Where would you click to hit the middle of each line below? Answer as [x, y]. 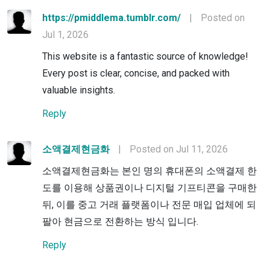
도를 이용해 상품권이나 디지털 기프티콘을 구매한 [149, 187]
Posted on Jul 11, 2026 [179, 149]
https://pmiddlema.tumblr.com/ [111, 17]
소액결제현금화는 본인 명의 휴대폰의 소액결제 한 [149, 171]
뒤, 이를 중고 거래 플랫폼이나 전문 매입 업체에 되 [149, 204]
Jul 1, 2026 [65, 34]
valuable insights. [79, 90]
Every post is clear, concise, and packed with [136, 73]
